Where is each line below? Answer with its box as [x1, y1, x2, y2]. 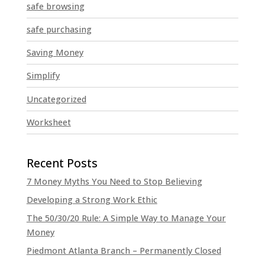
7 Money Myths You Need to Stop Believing [26, 175, 202, 187]
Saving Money [26, 47, 83, 59]
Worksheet [26, 116, 71, 128]
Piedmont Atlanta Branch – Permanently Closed [26, 245, 221, 257]
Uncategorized [26, 93, 86, 105]
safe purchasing [26, 24, 92, 35]
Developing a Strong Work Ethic [26, 193, 157, 205]
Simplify [26, 70, 60, 82]
